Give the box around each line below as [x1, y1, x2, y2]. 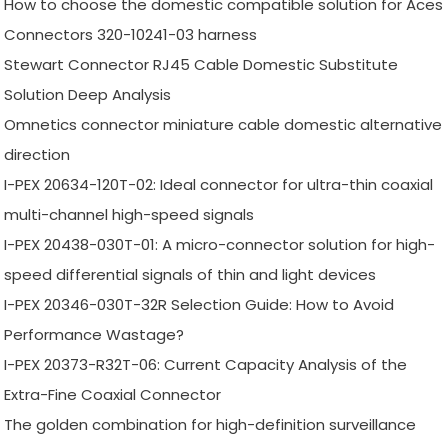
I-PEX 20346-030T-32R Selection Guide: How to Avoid [4, 293, 395, 315]
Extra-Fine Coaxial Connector [4, 383, 222, 405]
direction [4, 143, 71, 165]
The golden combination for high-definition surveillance [4, 413, 417, 435]
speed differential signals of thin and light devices [4, 263, 377, 285]
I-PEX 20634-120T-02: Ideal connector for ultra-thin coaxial [4, 173, 434, 195]
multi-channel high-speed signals [4, 203, 255, 225]
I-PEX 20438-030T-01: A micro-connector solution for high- [4, 233, 436, 255]
